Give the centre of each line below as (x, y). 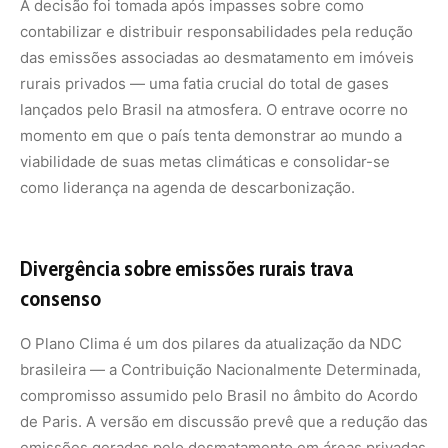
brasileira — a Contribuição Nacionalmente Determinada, (220, 370)
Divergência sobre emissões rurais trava (186, 269)
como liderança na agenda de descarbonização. (187, 188)
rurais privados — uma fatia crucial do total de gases (204, 84)
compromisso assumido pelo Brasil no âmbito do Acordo (219, 396)
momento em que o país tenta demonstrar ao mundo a (211, 136)
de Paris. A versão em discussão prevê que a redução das (224, 422)
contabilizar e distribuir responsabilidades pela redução (216, 32)
